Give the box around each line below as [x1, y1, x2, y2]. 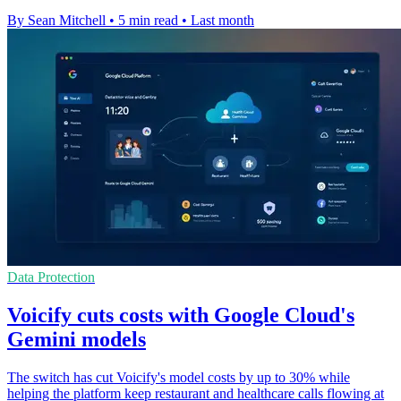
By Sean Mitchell [7, 13, 106, 29]
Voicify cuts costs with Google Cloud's [7, 303, 354, 328]
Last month [191, 13, 254, 29]
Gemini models [7, 328, 146, 352]
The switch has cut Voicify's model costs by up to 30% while [7, 370, 350, 386]
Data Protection [7, 269, 95, 286]
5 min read [118, 13, 178, 29]
